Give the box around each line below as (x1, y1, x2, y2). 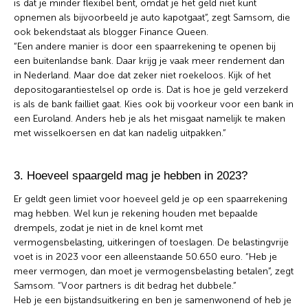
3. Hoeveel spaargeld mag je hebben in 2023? (14, 168, 247, 182)
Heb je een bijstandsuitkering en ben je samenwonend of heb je (14, 294, 291, 306)
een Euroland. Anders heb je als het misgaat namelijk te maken (14, 112, 285, 124)
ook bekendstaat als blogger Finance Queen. (14, 25, 208, 38)
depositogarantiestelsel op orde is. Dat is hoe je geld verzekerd (14, 83, 288, 96)
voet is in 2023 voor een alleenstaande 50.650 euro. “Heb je (14, 250, 277, 263)
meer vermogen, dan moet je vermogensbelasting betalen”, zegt (14, 265, 294, 277)
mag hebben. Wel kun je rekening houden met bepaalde (14, 207, 258, 219)
